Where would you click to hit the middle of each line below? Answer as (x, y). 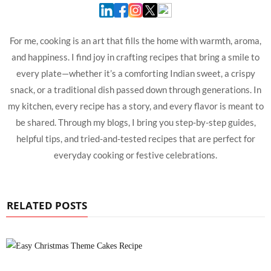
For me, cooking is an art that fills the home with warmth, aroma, (135, 41)
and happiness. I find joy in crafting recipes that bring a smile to (135, 57)
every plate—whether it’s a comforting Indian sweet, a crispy (135, 73)
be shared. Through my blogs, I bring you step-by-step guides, (135, 122)
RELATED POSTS (47, 206)
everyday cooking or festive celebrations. (135, 155)
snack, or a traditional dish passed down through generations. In (132, 90)
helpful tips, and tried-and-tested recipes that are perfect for (135, 139)
